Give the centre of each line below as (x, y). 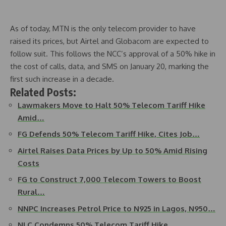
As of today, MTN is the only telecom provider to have (103, 28)
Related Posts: (43, 92)
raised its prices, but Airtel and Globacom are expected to (109, 41)
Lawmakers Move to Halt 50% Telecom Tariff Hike (111, 105)
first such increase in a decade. (62, 79)
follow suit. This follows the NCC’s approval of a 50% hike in (113, 53)
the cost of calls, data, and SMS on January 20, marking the (109, 66)
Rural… (31, 192)
